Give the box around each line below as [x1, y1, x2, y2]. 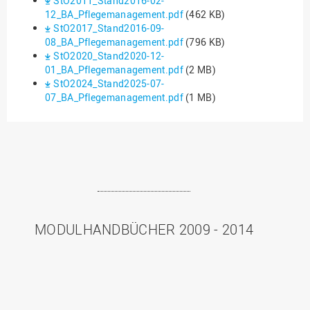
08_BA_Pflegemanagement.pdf [45, 35, 183, 49]
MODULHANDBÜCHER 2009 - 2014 [35, 220, 254, 239]
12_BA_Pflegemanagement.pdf [45, 8, 183, 21]
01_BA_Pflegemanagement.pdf [45, 63, 183, 77]
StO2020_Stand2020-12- [53, 49, 165, 63]
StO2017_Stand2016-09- [53, 21, 165, 35]
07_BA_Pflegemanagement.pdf [45, 91, 183, 104]
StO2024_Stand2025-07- [53, 77, 165, 91]
